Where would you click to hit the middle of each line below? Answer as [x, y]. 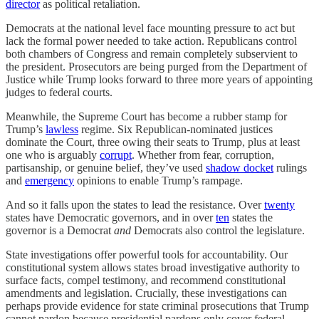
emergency [49, 181]
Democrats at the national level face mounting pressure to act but [150, 28]
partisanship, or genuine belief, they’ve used [106, 168]
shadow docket [240, 168]
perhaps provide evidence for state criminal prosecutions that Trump [157, 306]
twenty [279, 205]
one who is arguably [53, 155]
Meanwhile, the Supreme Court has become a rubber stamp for [146, 116]
